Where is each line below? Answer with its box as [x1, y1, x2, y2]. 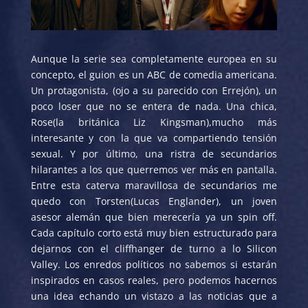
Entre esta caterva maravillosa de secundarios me [30, 178, 278, 192]
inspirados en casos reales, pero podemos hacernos [30, 273, 278, 287]
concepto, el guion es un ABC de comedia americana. [30, 67, 278, 81]
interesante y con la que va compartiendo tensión [30, 131, 278, 144]
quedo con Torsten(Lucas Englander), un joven [30, 194, 278, 208]
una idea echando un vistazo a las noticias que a [30, 289, 278, 302]
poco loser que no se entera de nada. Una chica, [30, 99, 278, 113]
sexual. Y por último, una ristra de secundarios [30, 146, 278, 160]
